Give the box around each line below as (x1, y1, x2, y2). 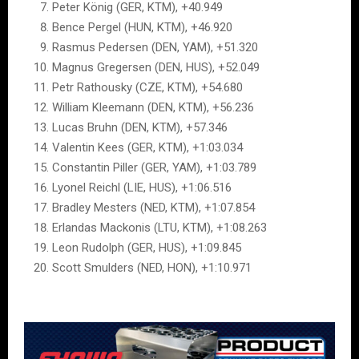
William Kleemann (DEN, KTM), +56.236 (52, 99, 254, 115)
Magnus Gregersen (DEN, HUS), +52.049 (52, 59, 260, 75)
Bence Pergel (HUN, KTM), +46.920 (52, 19, 232, 34)
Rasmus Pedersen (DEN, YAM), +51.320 (52, 39, 258, 54)
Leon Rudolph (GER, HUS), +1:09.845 (52, 240, 241, 255)
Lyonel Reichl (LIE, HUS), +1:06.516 (52, 179, 232, 195)
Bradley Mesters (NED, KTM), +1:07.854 (52, 200, 255, 215)
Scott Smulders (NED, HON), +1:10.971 (52, 260, 252, 275)
